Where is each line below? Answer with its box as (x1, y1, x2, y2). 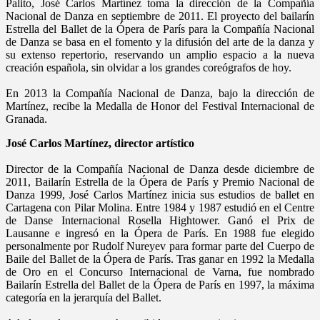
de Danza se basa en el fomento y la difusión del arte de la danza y (6, 35, 314, 48)
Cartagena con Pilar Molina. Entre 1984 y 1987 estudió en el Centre (6, 201, 314, 214)
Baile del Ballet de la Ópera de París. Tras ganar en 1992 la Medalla (6, 252, 314, 265)
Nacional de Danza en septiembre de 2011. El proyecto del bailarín (6, 9, 314, 22)
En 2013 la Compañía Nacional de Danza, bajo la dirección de (6, 86, 314, 99)
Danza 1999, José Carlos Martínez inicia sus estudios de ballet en (6, 188, 314, 201)
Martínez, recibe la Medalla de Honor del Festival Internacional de (6, 99, 314, 112)
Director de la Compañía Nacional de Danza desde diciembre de (6, 162, 314, 175)
